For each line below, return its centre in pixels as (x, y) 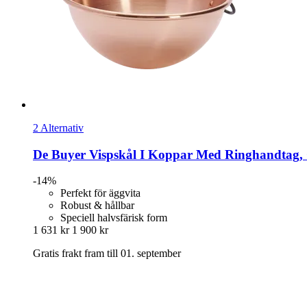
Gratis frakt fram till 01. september (107, 254)
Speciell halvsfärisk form (114, 218)
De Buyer (59, 154)
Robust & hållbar (97, 206)
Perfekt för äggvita (100, 193)
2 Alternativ (58, 127)
